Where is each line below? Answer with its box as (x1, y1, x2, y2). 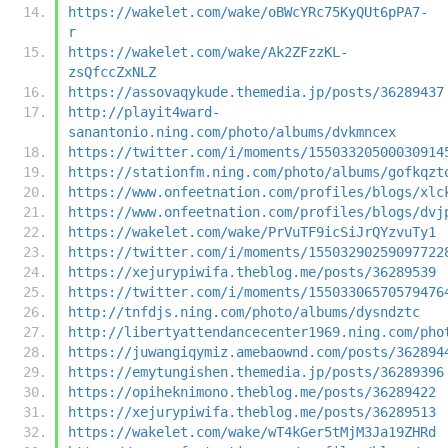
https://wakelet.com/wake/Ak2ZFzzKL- (68, 43, 348, 60)
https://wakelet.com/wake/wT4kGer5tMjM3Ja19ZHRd (68, 423, 436, 440)
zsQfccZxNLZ (68, 63, 156, 80)
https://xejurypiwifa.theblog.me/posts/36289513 (68, 403, 436, 420)
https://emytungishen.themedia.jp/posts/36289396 (68, 363, 444, 380)
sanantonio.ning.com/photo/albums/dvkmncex (68, 123, 396, 140)
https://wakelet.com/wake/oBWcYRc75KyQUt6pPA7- (68, 3, 428, 20)
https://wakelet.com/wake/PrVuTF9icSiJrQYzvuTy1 (68, 223, 436, 240)
